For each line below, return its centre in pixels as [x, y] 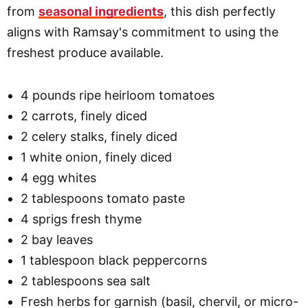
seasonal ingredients [101, 11]
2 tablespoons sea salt [86, 280]
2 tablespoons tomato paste [103, 198]
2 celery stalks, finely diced [99, 136]
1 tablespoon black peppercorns [114, 260]
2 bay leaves [57, 239]
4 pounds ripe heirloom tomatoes [118, 95]
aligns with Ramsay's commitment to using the [143, 32]
